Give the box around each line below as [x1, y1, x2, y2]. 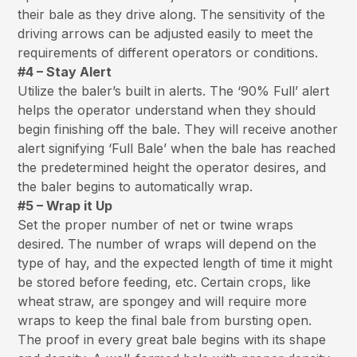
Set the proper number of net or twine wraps [18, 217, 294, 233]
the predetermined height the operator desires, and [18, 159, 327, 176]
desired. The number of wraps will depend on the [18, 236, 317, 253]
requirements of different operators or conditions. [18, 45, 319, 61]
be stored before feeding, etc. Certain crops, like [18, 274, 312, 291]
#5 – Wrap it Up [18, 198, 113, 214]
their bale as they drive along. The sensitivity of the [18, 6, 326, 23]
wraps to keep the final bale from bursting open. [18, 312, 312, 329]
